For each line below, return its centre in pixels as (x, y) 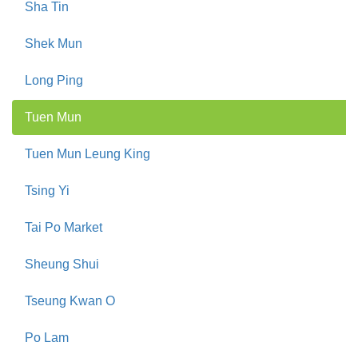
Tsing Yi (47, 190)
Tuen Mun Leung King (88, 153)
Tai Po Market (64, 227)
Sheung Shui (62, 264)
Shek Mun (54, 43)
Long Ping (54, 80)
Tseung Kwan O (70, 300)
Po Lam (47, 337)
